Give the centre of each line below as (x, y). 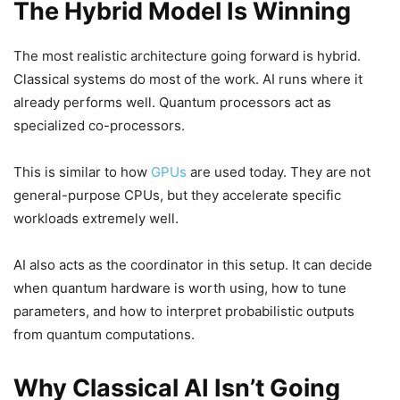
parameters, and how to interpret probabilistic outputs (184, 311)
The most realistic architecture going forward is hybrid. (187, 56)
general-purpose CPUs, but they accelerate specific (177, 195)
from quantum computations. (104, 334)
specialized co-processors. (99, 125)
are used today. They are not (279, 172)
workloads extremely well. (96, 218)
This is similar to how (82, 172)
